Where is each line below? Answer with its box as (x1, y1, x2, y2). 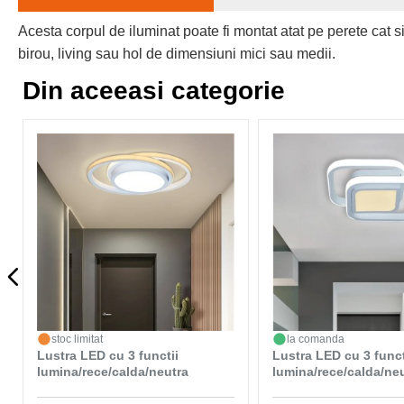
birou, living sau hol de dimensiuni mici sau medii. (18, 46, 335, 61)
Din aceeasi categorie (23, 77, 285, 105)
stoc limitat (51, 332, 103, 345)
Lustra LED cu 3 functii (37, 347, 179, 363)
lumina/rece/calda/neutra (37, 363, 188, 379)
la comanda (286, 332, 344, 345)
